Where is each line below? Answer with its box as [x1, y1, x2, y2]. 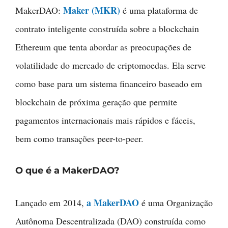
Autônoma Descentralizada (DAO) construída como [15, 214, 206, 227]
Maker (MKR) [63, 3, 120, 17]
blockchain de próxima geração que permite [15, 95, 177, 108]
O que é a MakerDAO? [15, 164, 120, 176]
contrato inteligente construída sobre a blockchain [15, 22, 199, 35]
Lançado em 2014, [15, 196, 87, 209]
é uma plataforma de [120, 4, 198, 16]
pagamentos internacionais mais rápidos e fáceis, [15, 113, 195, 126]
